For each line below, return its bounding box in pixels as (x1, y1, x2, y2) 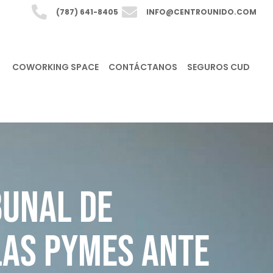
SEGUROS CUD (186, 60, 250, 73)
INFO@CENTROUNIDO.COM (146, 6, 257, 17)
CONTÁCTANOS (108, 60, 177, 73)
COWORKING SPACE (12, 60, 99, 73)
